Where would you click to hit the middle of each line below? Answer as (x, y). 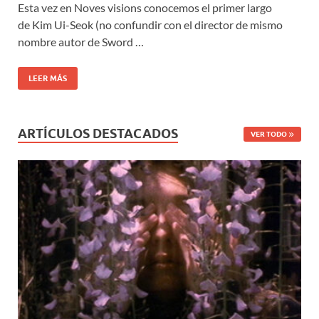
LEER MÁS (48, 79)
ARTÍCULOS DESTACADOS (98, 134)
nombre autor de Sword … (81, 42)
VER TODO (268, 134)
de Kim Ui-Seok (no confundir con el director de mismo (150, 25)
